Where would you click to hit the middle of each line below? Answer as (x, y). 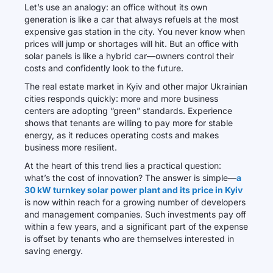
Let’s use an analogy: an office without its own (116, 7)
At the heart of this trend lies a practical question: (123, 165)
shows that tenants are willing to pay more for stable (129, 123)
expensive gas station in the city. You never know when (135, 31)
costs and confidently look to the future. (104, 68)
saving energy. (54, 251)
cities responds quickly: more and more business (121, 98)
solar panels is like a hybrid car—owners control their (129, 56)
